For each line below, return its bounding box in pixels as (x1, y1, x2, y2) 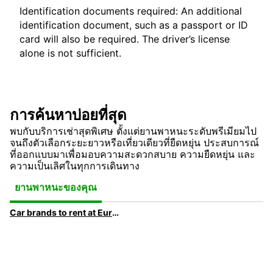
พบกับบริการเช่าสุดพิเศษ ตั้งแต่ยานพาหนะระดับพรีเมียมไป (10, 125, 257, 138)
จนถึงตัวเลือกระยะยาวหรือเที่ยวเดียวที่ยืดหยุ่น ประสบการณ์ (10, 136, 259, 149)
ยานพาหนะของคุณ (15, 180, 97, 193)
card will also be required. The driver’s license (19, 33, 230, 46)
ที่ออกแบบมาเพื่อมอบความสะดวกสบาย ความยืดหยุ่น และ (10, 148, 255, 161)
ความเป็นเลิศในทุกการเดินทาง (10, 160, 140, 172)
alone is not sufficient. (19, 47, 121, 60)
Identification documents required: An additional (19, 5, 242, 18)
